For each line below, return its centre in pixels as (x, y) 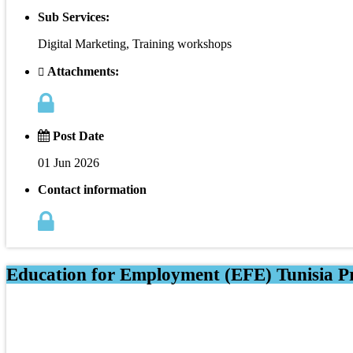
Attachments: (82, 71)
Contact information (92, 189)
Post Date (77, 136)
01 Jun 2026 (69, 162)
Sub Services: (74, 17)
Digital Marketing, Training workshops (135, 43)
